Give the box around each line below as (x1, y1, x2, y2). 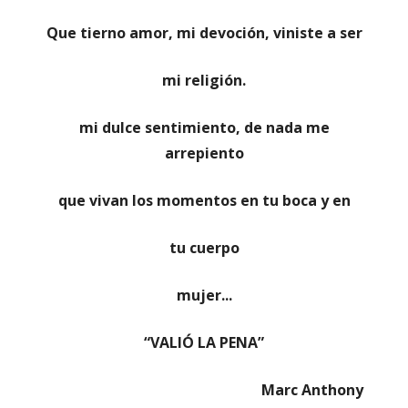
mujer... (176, 285, 232, 306)
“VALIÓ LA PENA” (144, 332, 264, 353)
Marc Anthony (261, 380, 363, 401)
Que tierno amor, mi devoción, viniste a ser (46, 23, 362, 44)
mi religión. (162, 70, 246, 91)
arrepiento (164, 143, 244, 164)
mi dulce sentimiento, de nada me (78, 117, 330, 138)
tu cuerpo (168, 238, 240, 259)
